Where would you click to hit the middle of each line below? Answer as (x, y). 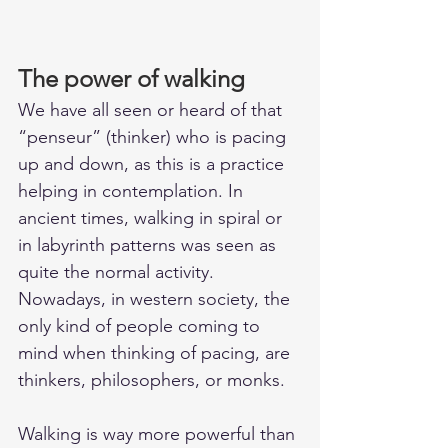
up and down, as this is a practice (153, 164)
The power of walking (131, 79)
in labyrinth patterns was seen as (149, 245)
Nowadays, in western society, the (156, 299)
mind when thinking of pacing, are (156, 353)
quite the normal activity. (118, 272)
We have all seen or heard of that (152, 110)
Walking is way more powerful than (159, 434)
